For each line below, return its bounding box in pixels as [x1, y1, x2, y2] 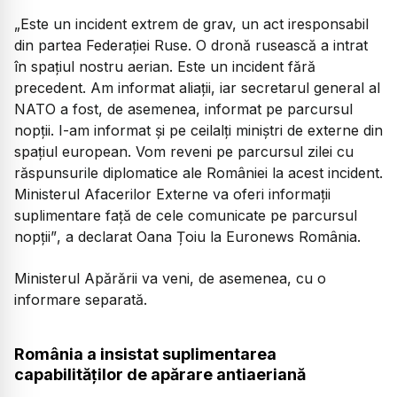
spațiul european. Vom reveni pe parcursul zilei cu [14, 143, 354, 161]
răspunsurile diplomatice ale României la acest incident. [14, 164, 383, 183]
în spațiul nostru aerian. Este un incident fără [14, 58, 315, 76]
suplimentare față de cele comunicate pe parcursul [14, 206, 357, 225]
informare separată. [14, 290, 147, 308]
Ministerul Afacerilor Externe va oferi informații [14, 185, 331, 204]
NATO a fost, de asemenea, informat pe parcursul [14, 100, 353, 119]
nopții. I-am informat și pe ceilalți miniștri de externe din [14, 121, 383, 140]
